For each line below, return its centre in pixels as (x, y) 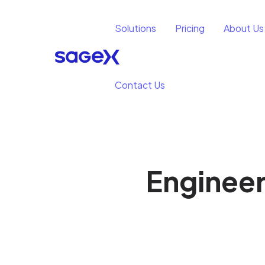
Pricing (190, 28)
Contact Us (140, 85)
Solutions (135, 28)
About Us (244, 28)
